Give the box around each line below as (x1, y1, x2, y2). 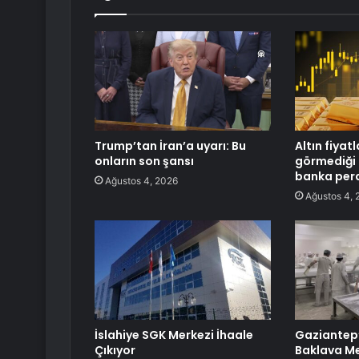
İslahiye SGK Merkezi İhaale (95, 327, 253, 344)
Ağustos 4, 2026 (105, 175, 178, 188)
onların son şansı (95, 153, 194, 170)
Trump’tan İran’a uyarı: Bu (95, 138, 246, 155)
